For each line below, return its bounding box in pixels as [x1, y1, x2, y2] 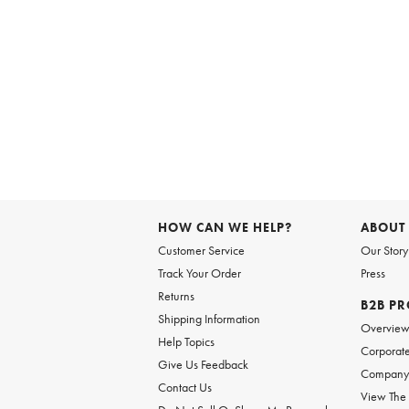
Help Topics [157, 333, 215, 350]
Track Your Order [157, 265, 241, 281]
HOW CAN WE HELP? [157, 219, 292, 236]
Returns [157, 288, 194, 304]
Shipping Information [157, 310, 260, 327]
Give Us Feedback [157, 356, 248, 372]
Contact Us [157, 379, 212, 395]
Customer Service [157, 242, 245, 258]
